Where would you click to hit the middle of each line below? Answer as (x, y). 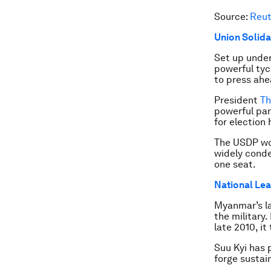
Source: (232, 17)
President (237, 100)
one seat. (235, 165)
